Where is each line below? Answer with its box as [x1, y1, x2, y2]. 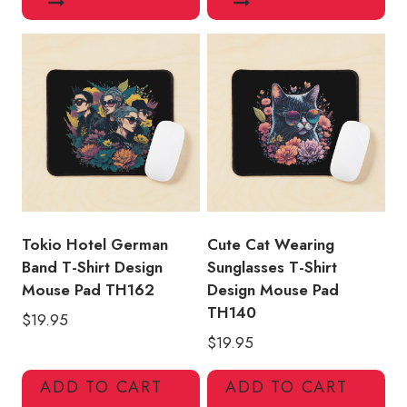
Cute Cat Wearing [207, 233, 334, 256]
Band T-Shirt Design [22, 256, 163, 279]
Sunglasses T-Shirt [207, 256, 337, 279]
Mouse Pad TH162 [22, 279, 154, 302]
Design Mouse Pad [207, 279, 339, 302]
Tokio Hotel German [22, 233, 168, 256]
